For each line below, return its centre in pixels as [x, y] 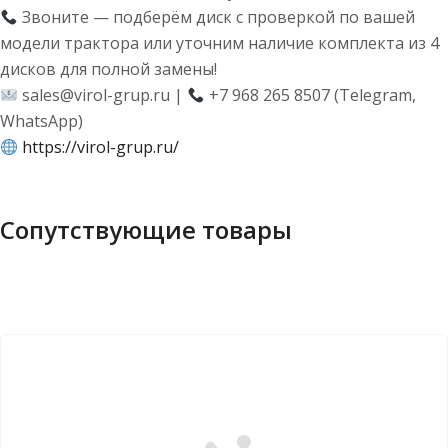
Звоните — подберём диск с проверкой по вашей [217, 17]
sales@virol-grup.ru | [103, 95]
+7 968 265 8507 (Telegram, [311, 95]
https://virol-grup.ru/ [101, 147]
